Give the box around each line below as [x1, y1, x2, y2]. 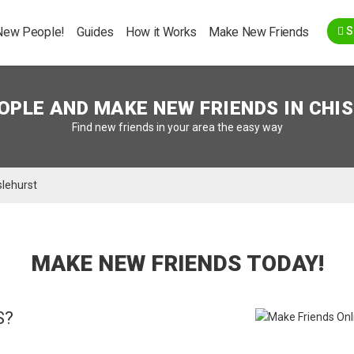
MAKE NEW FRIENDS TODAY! [30, 250, 324, 277]
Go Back [155, 9, 199, 21]
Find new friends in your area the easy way [71, 121, 283, 134]
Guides [76, 24, 114, 40]
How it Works [125, 24, 198, 40]
